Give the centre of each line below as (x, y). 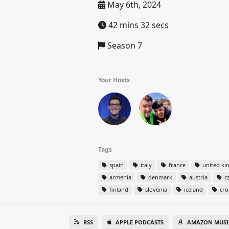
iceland (193, 189)
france (176, 165)
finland (118, 189)
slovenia (155, 189)
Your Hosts (114, 80)
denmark (159, 177)
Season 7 (124, 45)
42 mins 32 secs (138, 25)
